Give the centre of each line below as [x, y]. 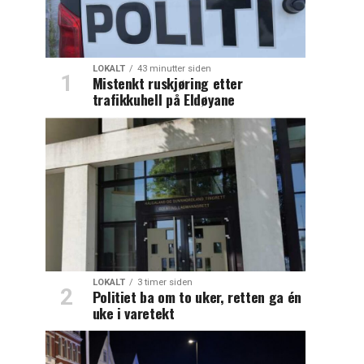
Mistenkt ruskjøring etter [167, 82]
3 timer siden [165, 282]
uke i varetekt [133, 312]
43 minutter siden [174, 68]
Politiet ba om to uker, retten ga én [197, 296]
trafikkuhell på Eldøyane [164, 99]
